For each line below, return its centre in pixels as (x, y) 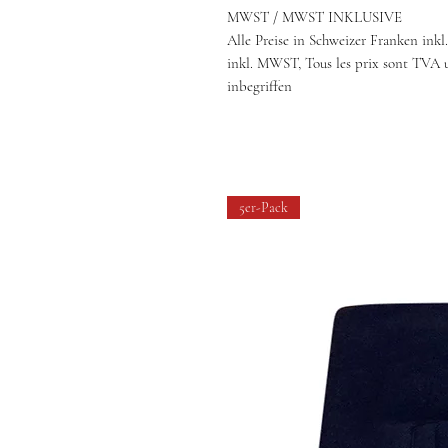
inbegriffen (259, 86)
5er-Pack (263, 207)
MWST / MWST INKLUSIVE (314, 17)
